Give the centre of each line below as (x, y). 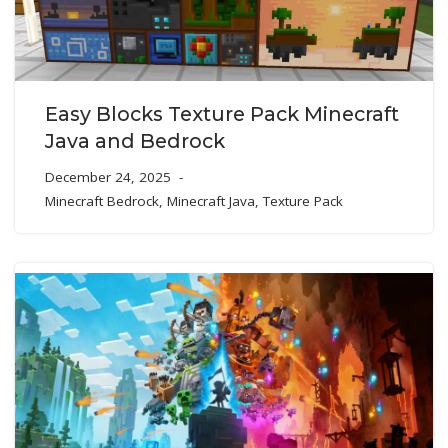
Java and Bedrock (135, 140)
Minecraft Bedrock (102, 200)
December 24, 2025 (108, 176)
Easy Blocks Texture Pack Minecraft (222, 113)
